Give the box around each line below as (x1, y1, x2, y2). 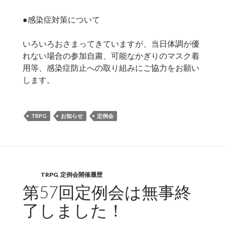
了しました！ (22, 200, 124, 220)
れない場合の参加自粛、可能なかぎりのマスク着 (22, 51, 199, 61)
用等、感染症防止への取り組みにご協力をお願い (22, 63, 199, 73)
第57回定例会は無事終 (22, 182, 191, 202)
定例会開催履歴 (60, 171, 102, 179)
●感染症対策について (22, 15, 100, 25)
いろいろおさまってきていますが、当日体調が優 (22, 39, 199, 49)
